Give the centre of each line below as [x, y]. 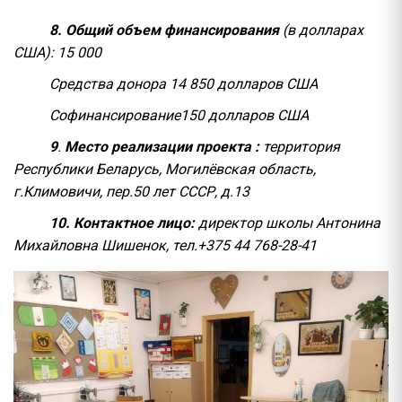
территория [301, 147]
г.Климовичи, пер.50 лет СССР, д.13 [131, 192]
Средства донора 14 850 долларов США [184, 84]
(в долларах [321, 31]
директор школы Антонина [288, 223]
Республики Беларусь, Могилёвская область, [165, 170]
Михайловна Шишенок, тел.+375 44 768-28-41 [165, 246]
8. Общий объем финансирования [164, 31]
